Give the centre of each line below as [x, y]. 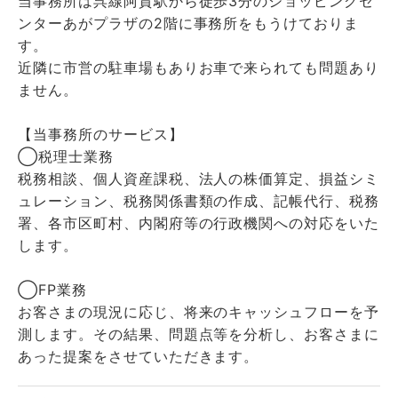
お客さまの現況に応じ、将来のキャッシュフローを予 [199, 312]
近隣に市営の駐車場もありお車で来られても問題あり [199, 68]
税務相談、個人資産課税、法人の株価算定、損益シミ [199, 179]
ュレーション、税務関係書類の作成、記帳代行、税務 [199, 201]
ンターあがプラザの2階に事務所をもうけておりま [189, 23]
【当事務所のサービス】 [101, 134]
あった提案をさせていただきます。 [139, 356]
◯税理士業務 [66, 156]
